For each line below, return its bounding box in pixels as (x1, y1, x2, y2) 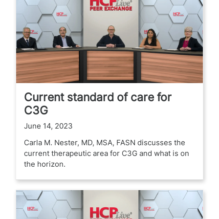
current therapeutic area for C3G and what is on (24, 148, 189, 158)
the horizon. (24, 159, 66, 169)
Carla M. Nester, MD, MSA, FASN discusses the (24, 137, 185, 147)
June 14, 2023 (24, 121, 73, 131)
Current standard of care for (24, 90, 172, 104)
